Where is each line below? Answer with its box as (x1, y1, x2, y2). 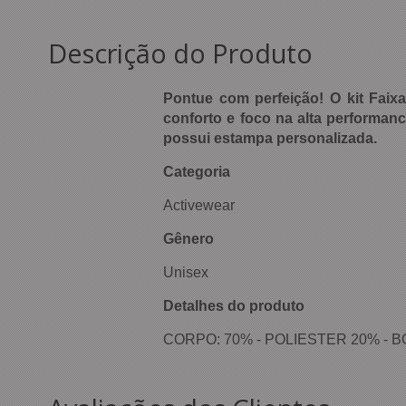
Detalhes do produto (163, 298, 304, 314)
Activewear (163, 198, 235, 214)
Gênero (163, 231, 214, 247)
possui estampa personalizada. (163, 130, 377, 147)
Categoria (163, 164, 230, 180)
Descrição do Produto (48, 35, 313, 72)
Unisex (163, 265, 208, 281)
